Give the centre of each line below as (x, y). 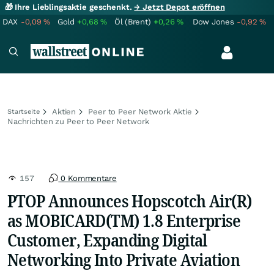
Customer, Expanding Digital (107, 240)
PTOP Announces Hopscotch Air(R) (130, 201)
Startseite (24, 112)
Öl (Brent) (133, 22)
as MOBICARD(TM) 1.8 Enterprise (124, 220)
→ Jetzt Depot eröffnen (180, 7)
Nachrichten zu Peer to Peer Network (78, 121)
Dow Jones (213, 22)
